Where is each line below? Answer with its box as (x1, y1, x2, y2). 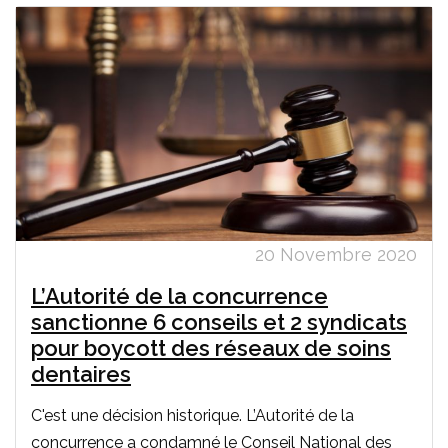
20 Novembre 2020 (255, 244, 417, 266)
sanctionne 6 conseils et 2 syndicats (31, 309, 407, 336)
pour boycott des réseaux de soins (31, 335, 391, 362)
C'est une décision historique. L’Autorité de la (31, 406, 354, 426)
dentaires (31, 361, 131, 388)
